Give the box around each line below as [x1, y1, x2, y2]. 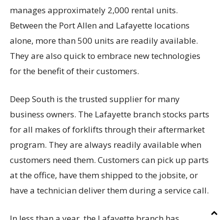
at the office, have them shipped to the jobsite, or [10, 169, 198, 181]
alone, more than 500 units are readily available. [10, 35, 198, 47]
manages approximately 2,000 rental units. [10, 4, 178, 16]
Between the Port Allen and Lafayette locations [10, 20, 190, 31]
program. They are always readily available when [10, 139, 201, 151]
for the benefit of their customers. [10, 65, 139, 77]
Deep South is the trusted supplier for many [10, 93, 180, 105]
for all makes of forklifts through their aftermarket [10, 124, 205, 136]
